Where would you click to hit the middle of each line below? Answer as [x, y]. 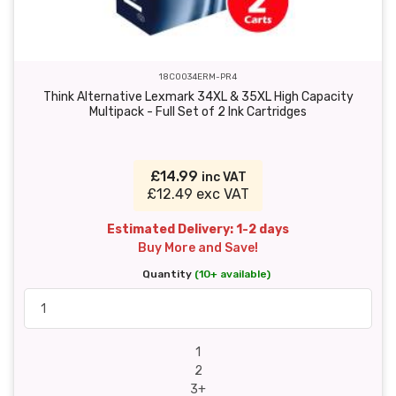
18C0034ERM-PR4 [198, 77]
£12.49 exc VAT [198, 194]
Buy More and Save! [198, 248]
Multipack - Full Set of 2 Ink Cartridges [198, 112]
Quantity [168, 274]
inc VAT [224, 178]
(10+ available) [232, 274]
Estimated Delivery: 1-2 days [198, 230]
